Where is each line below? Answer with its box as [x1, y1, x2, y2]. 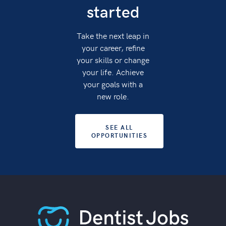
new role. [97, 90, 129, 101]
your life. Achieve [82, 66, 144, 77]
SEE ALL [105, 123, 133, 131]
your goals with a [83, 78, 143, 89]
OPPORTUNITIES [91, 131, 148, 139]
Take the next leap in [77, 29, 149, 41]
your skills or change [77, 53, 149, 65]
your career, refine [81, 41, 145, 53]
